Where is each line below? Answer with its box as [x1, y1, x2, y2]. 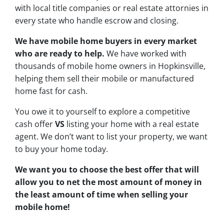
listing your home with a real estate [66, 118, 199, 130]
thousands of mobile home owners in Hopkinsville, [15, 60, 205, 72]
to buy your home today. [15, 143, 108, 155]
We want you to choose [15, 164, 107, 175]
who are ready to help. [15, 48, 104, 59]
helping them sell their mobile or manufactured [15, 73, 194, 84]
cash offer [15, 118, 55, 130]
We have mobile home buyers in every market [15, 35, 197, 47]
